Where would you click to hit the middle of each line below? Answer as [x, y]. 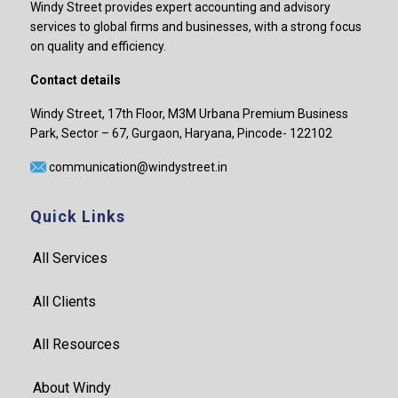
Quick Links [77, 217]
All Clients [64, 301]
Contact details [75, 80]
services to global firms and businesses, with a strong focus [195, 26]
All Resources [76, 345]
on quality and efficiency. [98, 46]
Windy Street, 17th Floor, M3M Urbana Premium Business [189, 113]
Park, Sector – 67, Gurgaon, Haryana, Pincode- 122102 [181, 133]
